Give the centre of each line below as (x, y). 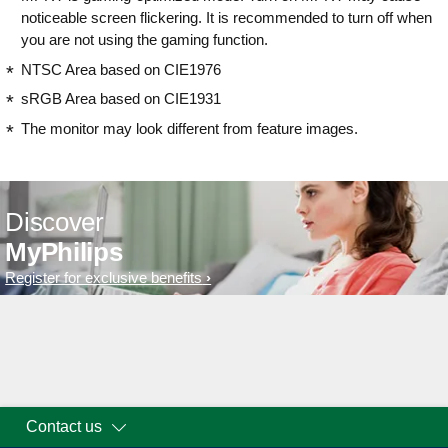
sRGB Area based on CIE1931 (121, 99)
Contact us (64, 427)
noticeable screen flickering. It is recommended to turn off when (226, 18)
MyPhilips (64, 252)
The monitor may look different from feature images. (189, 128)
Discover (54, 222)
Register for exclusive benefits (104, 278)
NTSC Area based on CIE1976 (121, 69)
